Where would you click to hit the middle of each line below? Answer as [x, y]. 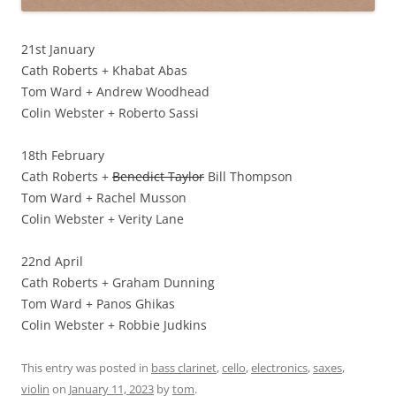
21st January [58, 49]
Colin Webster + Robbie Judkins [114, 324]
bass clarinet [184, 367]
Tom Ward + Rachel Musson [104, 197]
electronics [279, 367]
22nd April [52, 261]
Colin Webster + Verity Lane [103, 218]
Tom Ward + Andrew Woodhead [115, 91]
